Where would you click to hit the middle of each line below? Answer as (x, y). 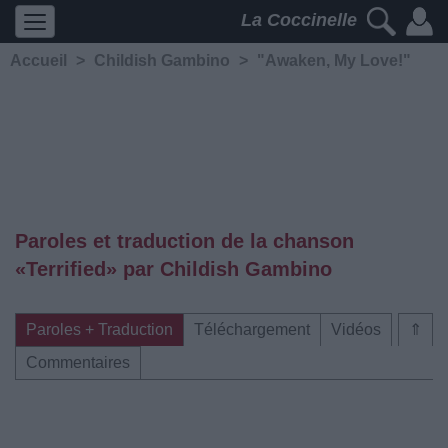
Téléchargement (252, 329)
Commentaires (78, 362)
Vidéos (356, 329)
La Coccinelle (301, 20)
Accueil (38, 60)
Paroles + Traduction (99, 329)
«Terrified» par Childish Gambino (173, 269)
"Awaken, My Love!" (334, 60)
